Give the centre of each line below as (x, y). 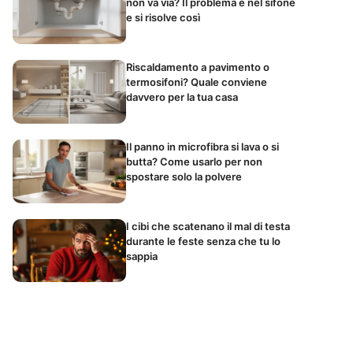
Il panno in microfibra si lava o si (203, 146)
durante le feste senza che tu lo (203, 241)
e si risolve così (163, 17)
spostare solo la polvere (184, 176)
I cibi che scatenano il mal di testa (208, 226)
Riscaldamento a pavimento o (198, 67)
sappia (142, 256)
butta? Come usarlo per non (194, 161)
